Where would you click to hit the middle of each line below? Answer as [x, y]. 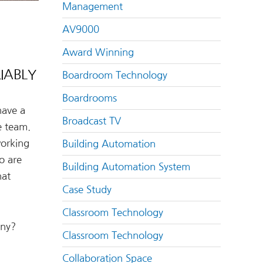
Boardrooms [90, 98]
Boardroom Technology [115, 75]
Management [92, 6]
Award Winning [98, 52]
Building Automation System [126, 167]
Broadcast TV [92, 121]
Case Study [87, 190]
